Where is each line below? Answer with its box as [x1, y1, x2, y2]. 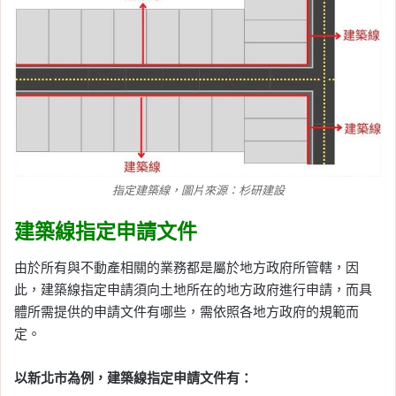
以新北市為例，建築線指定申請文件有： [14, 369, 253, 386]
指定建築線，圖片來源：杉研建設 [111, 183, 285, 197]
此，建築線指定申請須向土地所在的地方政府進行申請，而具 [14, 280, 372, 298]
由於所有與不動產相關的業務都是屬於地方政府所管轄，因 [14, 258, 359, 276]
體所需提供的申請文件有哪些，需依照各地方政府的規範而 [14, 302, 359, 320]
